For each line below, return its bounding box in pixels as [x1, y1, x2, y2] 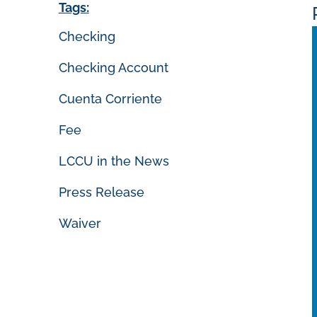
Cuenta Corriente [58, 91, 162, 106]
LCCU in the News [58, 154, 169, 168]
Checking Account [58, 60, 168, 75]
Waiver [58, 216, 101, 231]
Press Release [58, 185, 144, 200]
